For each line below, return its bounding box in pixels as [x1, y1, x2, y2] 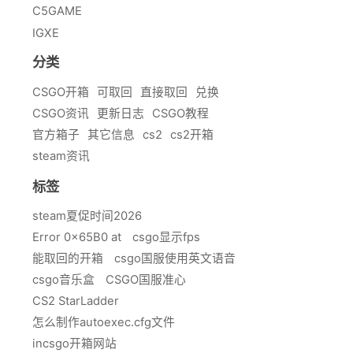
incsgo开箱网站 [32, 336, 117, 351]
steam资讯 [32, 148, 90, 163]
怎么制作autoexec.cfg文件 [32, 315, 175, 330]
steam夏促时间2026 [32, 209, 142, 224]
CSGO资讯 [32, 106, 89, 121]
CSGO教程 [152, 106, 209, 121]
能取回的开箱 [32, 251, 103, 266]
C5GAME [32, 4, 82, 19]
